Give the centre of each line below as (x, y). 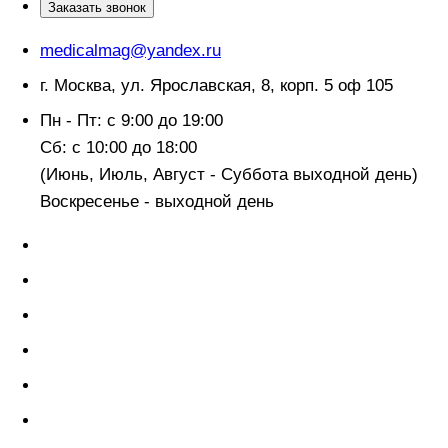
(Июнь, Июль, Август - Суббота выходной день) (229, 174)
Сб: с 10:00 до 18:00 (118, 147)
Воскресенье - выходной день (157, 201)
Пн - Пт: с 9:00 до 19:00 (131, 120)
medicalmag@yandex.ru (130, 50)
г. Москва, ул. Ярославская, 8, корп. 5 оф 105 (216, 85)
